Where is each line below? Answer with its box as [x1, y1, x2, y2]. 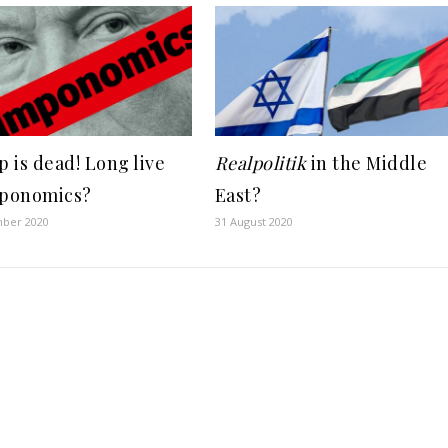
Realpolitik [214, 151, 307, 175]
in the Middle [306, 151, 428, 175]
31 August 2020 [214, 214, 293, 229]
